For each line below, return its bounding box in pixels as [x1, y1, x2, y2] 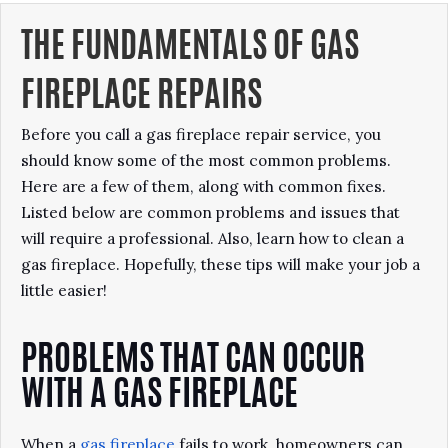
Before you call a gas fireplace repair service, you [21, 125, 381, 144]
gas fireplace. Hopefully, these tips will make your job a [21, 255, 420, 274]
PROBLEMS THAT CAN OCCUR [21, 344, 365, 379]
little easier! [21, 281, 111, 300]
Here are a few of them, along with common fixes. [21, 177, 386, 196]
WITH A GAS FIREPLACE [21, 379, 298, 414]
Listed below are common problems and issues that [21, 203, 400, 222]
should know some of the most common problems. [21, 151, 391, 170]
